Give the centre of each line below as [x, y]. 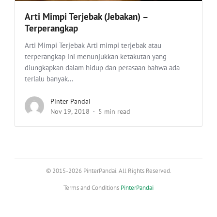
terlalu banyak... [49, 79]
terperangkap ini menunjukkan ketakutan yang [96, 57]
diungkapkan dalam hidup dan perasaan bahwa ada [102, 68]
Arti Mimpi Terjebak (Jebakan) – [86, 17]
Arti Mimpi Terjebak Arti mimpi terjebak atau [93, 46]
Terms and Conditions [92, 188]
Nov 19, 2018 [70, 112]
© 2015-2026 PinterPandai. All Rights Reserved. [108, 171]
